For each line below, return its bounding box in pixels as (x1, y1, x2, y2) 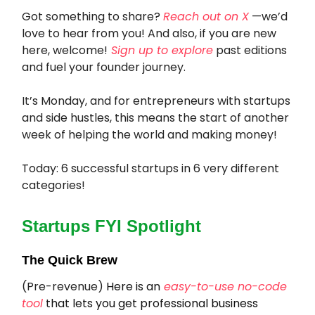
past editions (213, 42, 287, 59)
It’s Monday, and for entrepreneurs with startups (22, 93, 290, 110)
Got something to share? (22, 8, 163, 25)
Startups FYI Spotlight (22, 217, 201, 236)
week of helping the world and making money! (22, 127, 277, 143)
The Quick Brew (22, 253, 121, 268)
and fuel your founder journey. (22, 59, 186, 76)
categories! (22, 177, 85, 194)
